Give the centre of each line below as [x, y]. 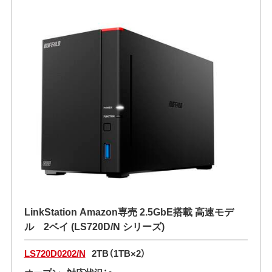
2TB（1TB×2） [118, 253]
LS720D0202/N [55, 253]
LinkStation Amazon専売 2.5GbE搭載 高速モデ [129, 212]
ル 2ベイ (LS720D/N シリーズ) [94, 226]
